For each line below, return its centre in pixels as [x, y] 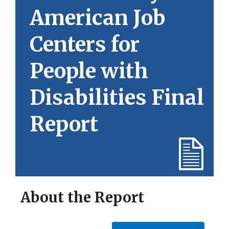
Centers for [85, 44]
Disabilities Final [117, 97]
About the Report [82, 197]
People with [89, 71]
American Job [98, 18]
